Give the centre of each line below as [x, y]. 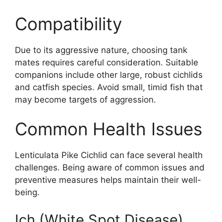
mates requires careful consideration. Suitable [107, 62]
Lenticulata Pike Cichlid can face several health [109, 155]
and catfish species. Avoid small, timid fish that [109, 87]
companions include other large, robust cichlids [109, 75]
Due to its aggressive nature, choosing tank [101, 50]
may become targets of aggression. [85, 99]
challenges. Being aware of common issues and [110, 168]
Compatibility [68, 24]
